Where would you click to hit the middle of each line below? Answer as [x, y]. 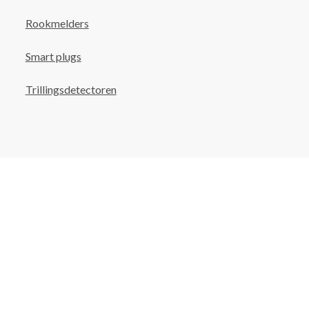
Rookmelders [57, 23]
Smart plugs [53, 56]
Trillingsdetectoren [71, 89]
